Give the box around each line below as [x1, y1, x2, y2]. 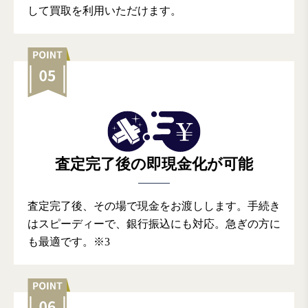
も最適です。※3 [27, 235, 110, 247]
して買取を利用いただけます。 [27, 5, 181, 17]
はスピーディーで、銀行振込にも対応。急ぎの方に [27, 217, 280, 230]
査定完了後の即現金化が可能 [55, 155, 253, 173]
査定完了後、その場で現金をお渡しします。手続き [27, 199, 280, 212]
